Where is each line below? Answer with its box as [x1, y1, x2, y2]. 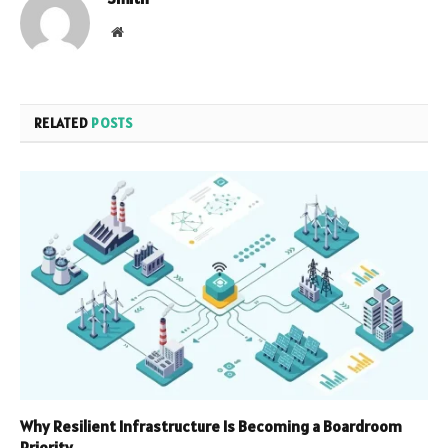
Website [122, 23, 167, 38]
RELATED [34, 113, 92, 132]
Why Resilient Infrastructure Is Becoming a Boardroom [20, 416, 402, 437]
